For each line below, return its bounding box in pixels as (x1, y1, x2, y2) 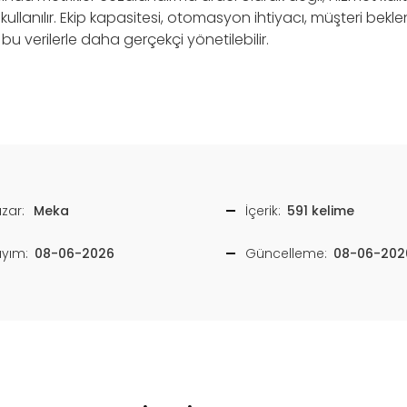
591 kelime (286, 201, 354, 220)
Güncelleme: (245, 243, 328, 263)
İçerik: (245, 201, 282, 220)
